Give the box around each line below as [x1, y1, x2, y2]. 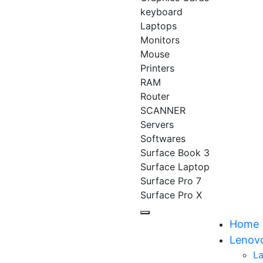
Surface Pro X [140, 189, 202, 201]
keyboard [140, 6, 183, 18]
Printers [140, 62, 174, 74]
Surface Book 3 [140, 147, 210, 159]
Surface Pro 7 [140, 175, 201, 187]
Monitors [140, 34, 180, 46]
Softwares [140, 133, 186, 144]
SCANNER [140, 104, 186, 116]
